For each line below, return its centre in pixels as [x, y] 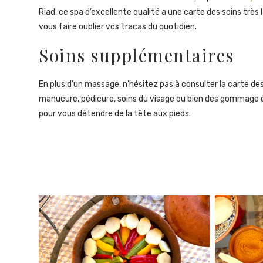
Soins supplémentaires [136, 55]
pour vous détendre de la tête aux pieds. [115, 114]
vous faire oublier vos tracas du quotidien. [118, 27]
